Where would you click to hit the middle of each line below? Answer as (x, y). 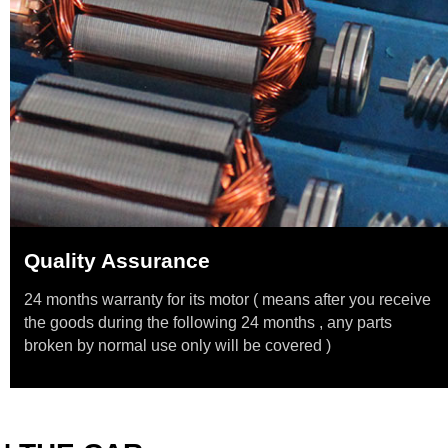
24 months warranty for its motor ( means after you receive (227, 299)
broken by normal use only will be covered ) (177, 345)
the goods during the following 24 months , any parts (208, 322)
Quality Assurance (117, 260)
